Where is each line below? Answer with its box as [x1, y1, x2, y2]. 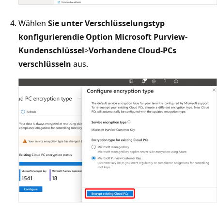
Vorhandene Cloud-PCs [89, 45, 176, 56]
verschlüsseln [18, 58, 71, 69]
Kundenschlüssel [18, 45, 84, 56]
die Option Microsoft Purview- [72, 31, 187, 42]
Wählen [18, 17, 48, 29]
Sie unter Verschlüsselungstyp [48, 17, 165, 29]
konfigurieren [18, 31, 72, 42]
